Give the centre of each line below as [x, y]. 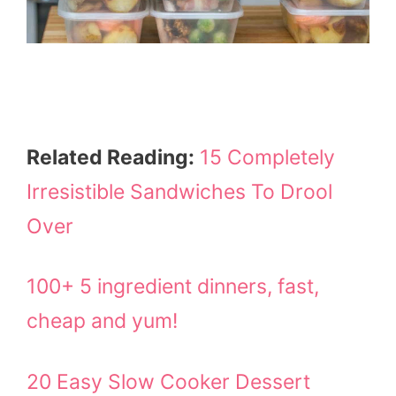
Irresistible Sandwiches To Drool [179, 191]
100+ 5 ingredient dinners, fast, [173, 287]
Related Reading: [110, 157]
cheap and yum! [102, 321]
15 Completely [267, 157]
